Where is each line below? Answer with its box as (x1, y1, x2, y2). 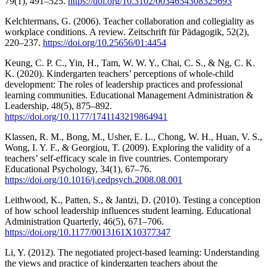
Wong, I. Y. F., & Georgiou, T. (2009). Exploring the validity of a (5, 142, 250, 153)
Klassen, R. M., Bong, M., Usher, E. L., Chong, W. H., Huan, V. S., (5, 131, 262, 142)
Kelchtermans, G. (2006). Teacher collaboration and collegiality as (5, 15, 254, 26)
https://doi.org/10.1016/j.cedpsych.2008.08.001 (5, 174, 182, 185)
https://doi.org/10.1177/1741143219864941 (5, 111, 167, 122)
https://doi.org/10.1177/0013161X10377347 (5, 226, 170, 237)
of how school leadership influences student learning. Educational (5, 205, 251, 216)
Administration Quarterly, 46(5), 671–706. (5, 216, 164, 226)
